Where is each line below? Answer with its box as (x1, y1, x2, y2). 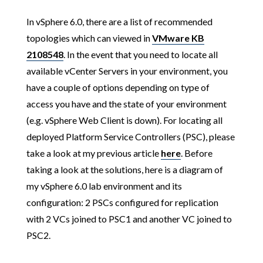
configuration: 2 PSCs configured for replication (26, 197, 218, 208)
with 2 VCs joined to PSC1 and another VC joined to (26, 213, 232, 224)
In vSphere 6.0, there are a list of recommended (26, 16, 213, 27)
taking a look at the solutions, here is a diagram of (26, 164, 223, 175)
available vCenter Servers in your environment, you (26, 65, 228, 76)
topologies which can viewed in (26, 32, 152, 43)
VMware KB (151, 32, 204, 43)
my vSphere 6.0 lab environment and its (26, 180, 182, 191)
